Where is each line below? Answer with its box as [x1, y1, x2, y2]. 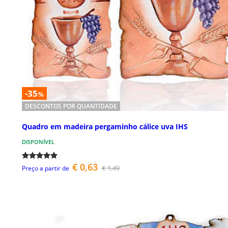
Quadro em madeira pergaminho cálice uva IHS [22, 122, 188, 132]
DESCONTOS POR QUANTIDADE [25, 101, 117, 110]
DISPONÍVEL [22, 138, 54, 146]
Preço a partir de [22, 164, 69, 173]
